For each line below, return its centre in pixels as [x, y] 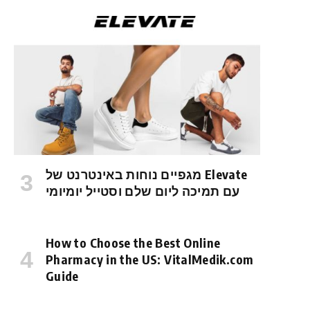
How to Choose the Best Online [133, 242]
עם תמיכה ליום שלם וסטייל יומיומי [143, 190]
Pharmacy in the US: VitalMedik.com [150, 259]
